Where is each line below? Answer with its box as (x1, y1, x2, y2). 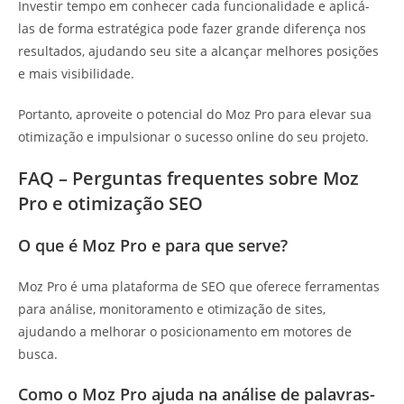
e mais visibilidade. (18, 65, 134, 83)
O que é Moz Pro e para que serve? (18, 234, 288, 257)
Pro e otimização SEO (18, 191, 203, 216)
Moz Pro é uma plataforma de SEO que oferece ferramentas (18, 278, 380, 296)
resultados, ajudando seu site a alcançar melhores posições (18, 42, 379, 60)
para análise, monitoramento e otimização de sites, (18, 300, 326, 318)
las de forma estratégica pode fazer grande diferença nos (18, 20, 366, 38)
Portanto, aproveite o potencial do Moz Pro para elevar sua (18, 106, 372, 124)
